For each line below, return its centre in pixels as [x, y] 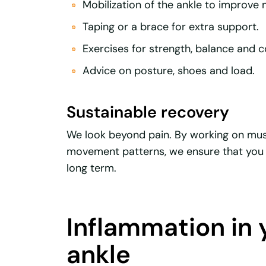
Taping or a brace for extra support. [171, 27]
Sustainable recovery [148, 112]
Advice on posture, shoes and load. [169, 71]
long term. [91, 168]
